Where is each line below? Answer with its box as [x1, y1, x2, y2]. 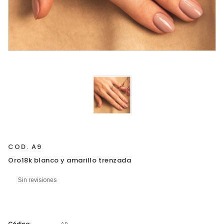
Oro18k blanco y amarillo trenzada [8, 155, 131, 165]
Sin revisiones [18, 176, 56, 183]
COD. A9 [8, 142, 42, 151]
